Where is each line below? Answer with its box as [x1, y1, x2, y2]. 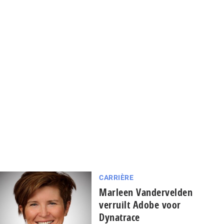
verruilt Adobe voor [99, 198, 181, 212]
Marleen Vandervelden [99, 185, 193, 199]
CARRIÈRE [99, 173, 134, 182]
